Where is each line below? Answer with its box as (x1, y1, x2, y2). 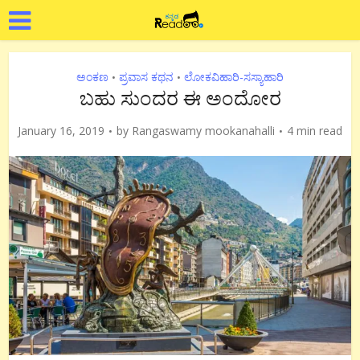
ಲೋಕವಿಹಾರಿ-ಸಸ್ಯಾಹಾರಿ (184, 69, 284, 84)
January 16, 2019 (18, 123, 104, 138)
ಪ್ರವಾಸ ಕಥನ (119, 69, 174, 84)
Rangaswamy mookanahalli (132, 123, 275, 138)
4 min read (287, 123, 342, 138)
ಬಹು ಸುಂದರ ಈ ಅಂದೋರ (79, 85, 281, 111)
